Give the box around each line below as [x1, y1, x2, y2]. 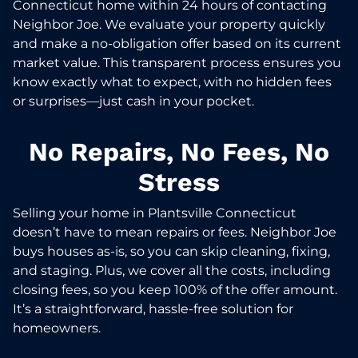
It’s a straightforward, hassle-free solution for [13, 300, 293, 316]
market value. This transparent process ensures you [13, 54, 341, 70]
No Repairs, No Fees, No [29, 136, 329, 167]
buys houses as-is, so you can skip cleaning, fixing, [13, 243, 330, 259]
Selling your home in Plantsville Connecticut [13, 205, 296, 221]
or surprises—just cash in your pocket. [13, 93, 254, 109]
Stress [138, 166, 220, 197]
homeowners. [13, 320, 101, 336]
